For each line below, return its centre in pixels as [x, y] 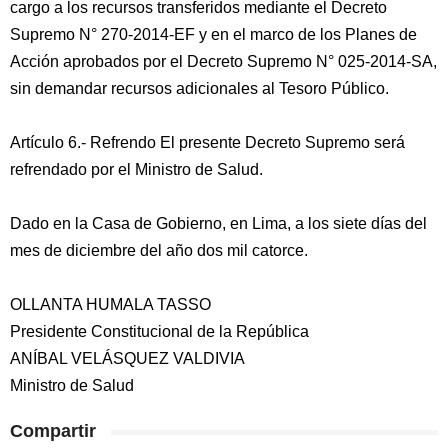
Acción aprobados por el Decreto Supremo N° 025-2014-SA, [223, 61]
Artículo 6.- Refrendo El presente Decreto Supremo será [207, 142]
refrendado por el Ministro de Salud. [136, 169]
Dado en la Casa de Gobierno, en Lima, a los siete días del [218, 223]
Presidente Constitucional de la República [159, 331]
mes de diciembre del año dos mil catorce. [159, 250]
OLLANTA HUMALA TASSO [110, 304]
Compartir [53, 431]
